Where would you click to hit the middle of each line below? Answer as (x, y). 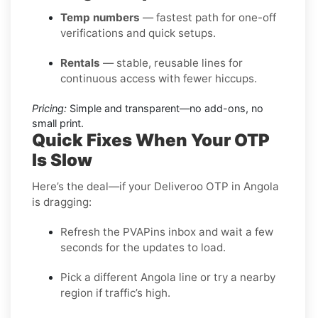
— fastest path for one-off (208, 17)
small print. (58, 123)
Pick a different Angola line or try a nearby (168, 277)
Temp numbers (100, 17)
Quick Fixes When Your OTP (151, 140)
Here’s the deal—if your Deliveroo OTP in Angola (155, 186)
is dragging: (62, 202)
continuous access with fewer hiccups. (159, 78)
